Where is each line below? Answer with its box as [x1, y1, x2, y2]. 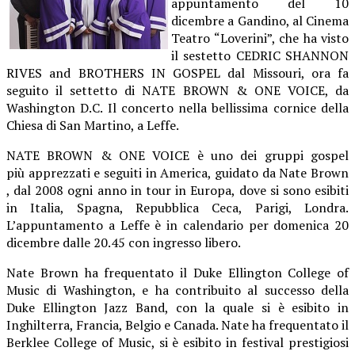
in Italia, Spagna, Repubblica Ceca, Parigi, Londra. [6, 198, 349, 216]
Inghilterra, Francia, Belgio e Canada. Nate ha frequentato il [6, 315, 349, 334]
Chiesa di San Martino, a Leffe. [6, 116, 179, 134]
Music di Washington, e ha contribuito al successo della [6, 281, 349, 299]
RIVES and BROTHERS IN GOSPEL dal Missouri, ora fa [6, 63, 349, 82]
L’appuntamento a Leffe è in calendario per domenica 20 [6, 216, 349, 234]
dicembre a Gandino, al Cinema [171, 11, 349, 29]
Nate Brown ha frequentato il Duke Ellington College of [6, 263, 349, 281]
